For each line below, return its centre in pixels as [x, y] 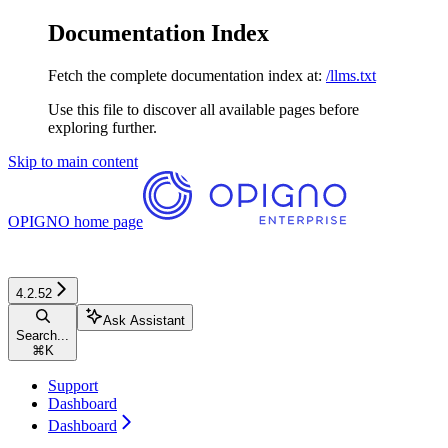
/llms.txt [351, 75]
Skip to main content [73, 161]
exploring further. [102, 127]
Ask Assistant [144, 320]
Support [73, 385]
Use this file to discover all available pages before [203, 109]
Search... [42, 335]
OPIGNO [39, 221]
